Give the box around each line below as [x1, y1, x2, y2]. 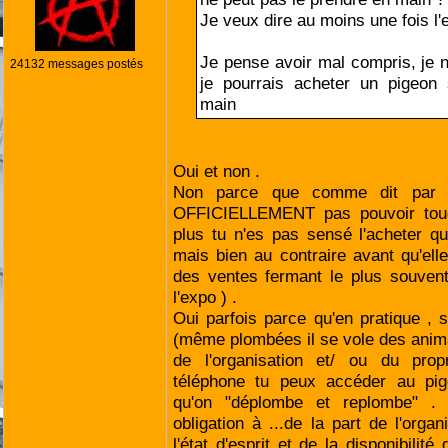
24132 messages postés [10, 57, 143, 71]
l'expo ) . [173, 287, 237, 307]
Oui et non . [173, 161, 260, 181]
